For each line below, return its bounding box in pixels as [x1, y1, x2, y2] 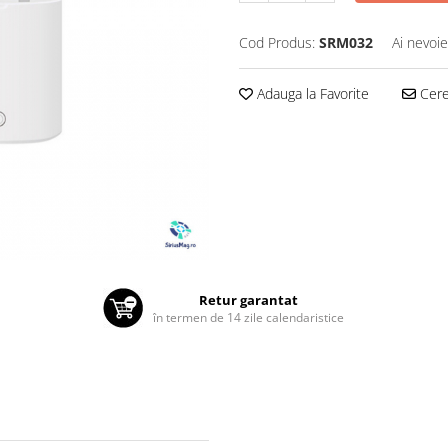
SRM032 [319, 33, 373, 52]
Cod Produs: [239, 33, 315, 52]
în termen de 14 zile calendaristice [153, 308, 345, 326]
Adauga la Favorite [253, 84, 369, 103]
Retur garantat [199, 290, 299, 309]
